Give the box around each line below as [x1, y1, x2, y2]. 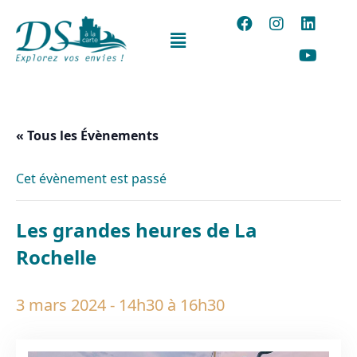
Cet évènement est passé [16, 170, 167, 187]
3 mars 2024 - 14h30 [16, 294, 163, 316]
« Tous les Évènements [16, 127, 159, 144]
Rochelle [16, 244, 96, 270]
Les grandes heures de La [16, 217, 257, 243]
